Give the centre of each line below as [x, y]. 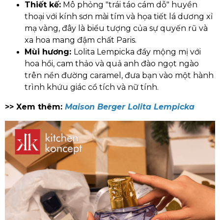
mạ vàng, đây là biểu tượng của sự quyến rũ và [116, 28]
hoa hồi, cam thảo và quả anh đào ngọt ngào [112, 64]
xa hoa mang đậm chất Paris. [81, 40]
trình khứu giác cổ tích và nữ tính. [93, 87]
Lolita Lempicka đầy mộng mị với [137, 52]
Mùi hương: [49, 52]
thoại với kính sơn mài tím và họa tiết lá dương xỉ [119, 16]
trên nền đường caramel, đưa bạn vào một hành [119, 75]
